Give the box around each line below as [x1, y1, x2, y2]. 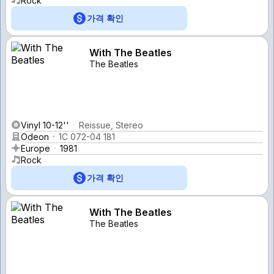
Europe [21, 143, 50, 154]
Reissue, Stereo [79, 119, 143, 130]
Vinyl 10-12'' [21, 119, 69, 130]
